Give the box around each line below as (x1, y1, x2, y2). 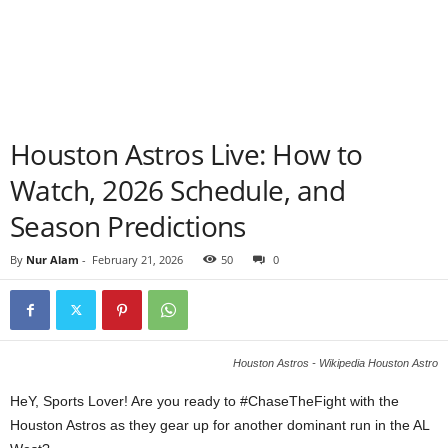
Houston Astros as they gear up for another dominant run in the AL (10, 417, 429, 433)
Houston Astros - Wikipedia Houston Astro (233, 357, 438, 369)
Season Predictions (10, 207, 246, 245)
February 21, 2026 (92, 252, 183, 267)
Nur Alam (26, 252, 79, 267)
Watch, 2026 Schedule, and (10, 171, 346, 209)
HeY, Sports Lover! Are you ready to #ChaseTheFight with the (10, 393, 399, 409)
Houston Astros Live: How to (10, 135, 363, 173)
